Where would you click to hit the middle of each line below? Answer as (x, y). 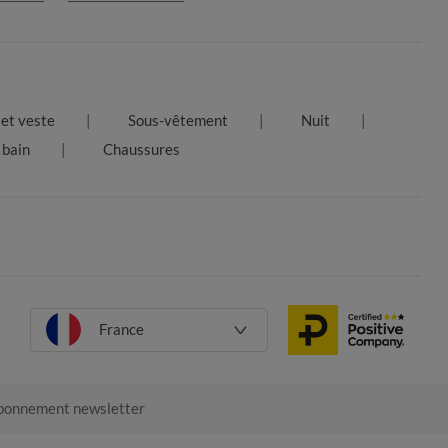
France (121, 329)
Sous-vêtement (177, 119)
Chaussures (141, 148)
